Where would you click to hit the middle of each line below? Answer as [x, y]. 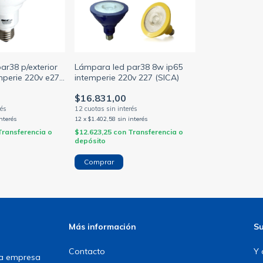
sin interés [132, 119]
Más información [103, 227]
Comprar [99, 162]
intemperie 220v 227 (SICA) [127, 78]
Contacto [87, 252]
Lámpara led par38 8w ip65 [128, 67]
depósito [90, 141]
